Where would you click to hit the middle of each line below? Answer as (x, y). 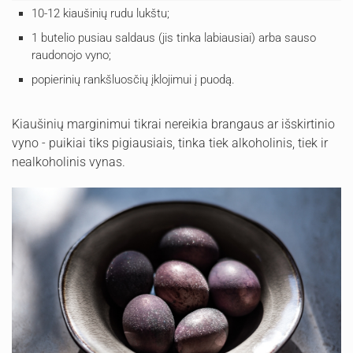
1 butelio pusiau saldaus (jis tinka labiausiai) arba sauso (174, 38)
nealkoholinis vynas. (69, 162)
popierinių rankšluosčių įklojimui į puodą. (133, 80)
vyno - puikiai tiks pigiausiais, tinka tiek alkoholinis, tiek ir (170, 143)
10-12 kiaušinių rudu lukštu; (102, 14)
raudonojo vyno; (71, 56)
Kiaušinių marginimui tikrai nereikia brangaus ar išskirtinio (173, 124)
